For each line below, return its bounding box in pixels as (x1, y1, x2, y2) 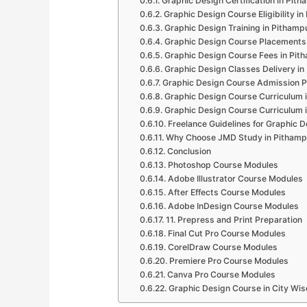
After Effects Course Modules (167, 187, 286, 198)
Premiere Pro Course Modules (169, 256, 288, 267)
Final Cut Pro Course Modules (167, 228, 288, 239)
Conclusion (167, 146, 211, 157)
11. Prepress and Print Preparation (165, 214, 302, 225)
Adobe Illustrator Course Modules (167, 173, 303, 184)
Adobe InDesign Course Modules (167, 201, 299, 212)
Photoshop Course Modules (167, 160, 278, 171)
